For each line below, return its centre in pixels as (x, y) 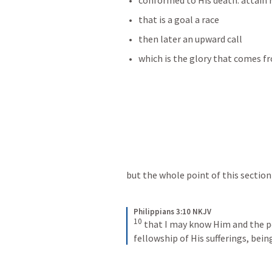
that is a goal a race (180, 20)
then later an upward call (190, 39)
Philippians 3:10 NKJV (172, 212)
